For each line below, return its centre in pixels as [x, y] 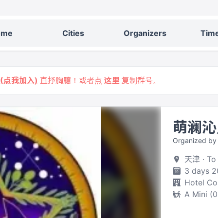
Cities [73, 33]
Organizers [145, 33]
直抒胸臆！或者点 [71, 80]
